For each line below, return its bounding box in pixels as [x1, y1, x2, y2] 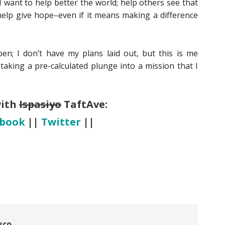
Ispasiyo [19, 97, 61, 111]
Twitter [41, 115, 81, 129]
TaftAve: [61, 97, 107, 111]
